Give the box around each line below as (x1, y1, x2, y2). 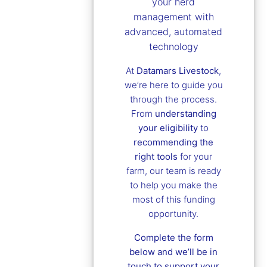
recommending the (133, 136, 214, 148)
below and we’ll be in (129, 246, 218, 257)
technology (148, 40, 198, 52)
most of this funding (132, 193, 215, 205)
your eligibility (138, 122, 198, 133)
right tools (135, 150, 178, 162)
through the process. (130, 93, 218, 105)
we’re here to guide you (124, 79, 223, 91)
